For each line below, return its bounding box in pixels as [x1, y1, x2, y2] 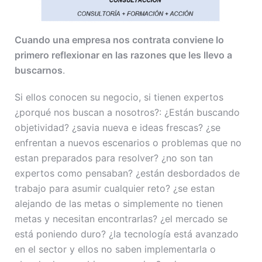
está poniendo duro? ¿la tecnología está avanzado [15, 228, 239, 240]
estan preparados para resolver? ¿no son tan [15, 152, 213, 164]
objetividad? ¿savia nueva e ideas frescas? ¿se [15, 122, 220, 134]
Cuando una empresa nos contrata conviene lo [15, 34, 224, 46]
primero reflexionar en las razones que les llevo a [15, 49, 232, 61]
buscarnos [15, 64, 63, 77]
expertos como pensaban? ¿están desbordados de [15, 167, 240, 180]
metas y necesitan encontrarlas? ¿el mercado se [15, 213, 227, 225]
